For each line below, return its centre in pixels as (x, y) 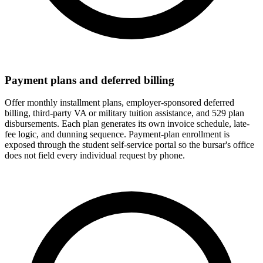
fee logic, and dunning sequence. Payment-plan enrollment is (117, 134)
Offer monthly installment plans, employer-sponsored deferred (119, 103)
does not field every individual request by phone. (95, 156)
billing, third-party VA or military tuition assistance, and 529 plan (124, 113)
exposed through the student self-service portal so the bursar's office (129, 145)
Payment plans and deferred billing (90, 80)
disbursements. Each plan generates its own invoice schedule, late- (127, 124)
